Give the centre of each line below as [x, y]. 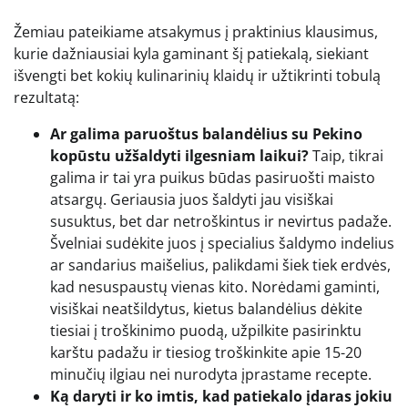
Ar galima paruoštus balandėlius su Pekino [206, 133]
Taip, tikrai [346, 155]
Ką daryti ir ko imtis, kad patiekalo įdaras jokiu [221, 396]
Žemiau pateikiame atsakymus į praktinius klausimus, [196, 31]
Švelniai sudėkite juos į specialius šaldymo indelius [222, 243]
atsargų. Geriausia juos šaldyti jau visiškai [192, 199]
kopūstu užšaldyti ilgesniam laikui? [179, 155]
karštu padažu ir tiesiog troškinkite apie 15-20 [206, 352]
